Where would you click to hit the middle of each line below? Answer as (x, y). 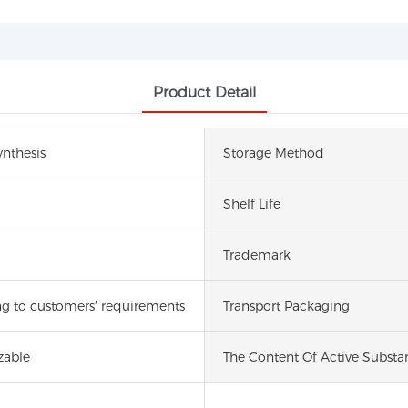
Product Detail (204, 92)
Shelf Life (252, 204)
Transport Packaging (286, 306)
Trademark (257, 255)
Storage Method (274, 153)
